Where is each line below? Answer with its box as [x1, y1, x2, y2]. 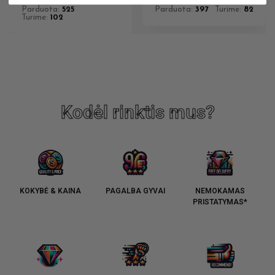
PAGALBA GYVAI [105, 187, 165, 196]
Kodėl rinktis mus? [60, 101, 215, 123]
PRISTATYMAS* [192, 198, 247, 207]
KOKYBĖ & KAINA [20, 187, 82, 196]
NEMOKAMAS [195, 187, 245, 196]
